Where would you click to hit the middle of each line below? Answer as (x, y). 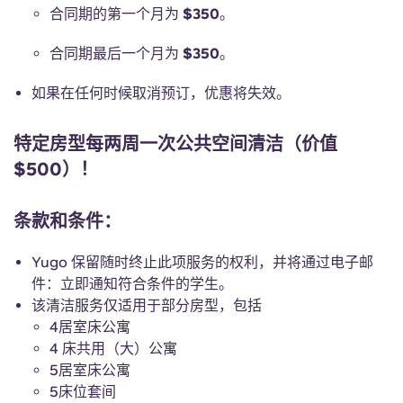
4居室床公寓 (90, 327)
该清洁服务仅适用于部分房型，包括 (147, 305)
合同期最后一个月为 (114, 54)
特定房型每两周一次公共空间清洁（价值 (175, 144)
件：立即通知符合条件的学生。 (132, 284)
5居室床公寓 (90, 370)
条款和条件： (67, 221)
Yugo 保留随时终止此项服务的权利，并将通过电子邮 (202, 262)
